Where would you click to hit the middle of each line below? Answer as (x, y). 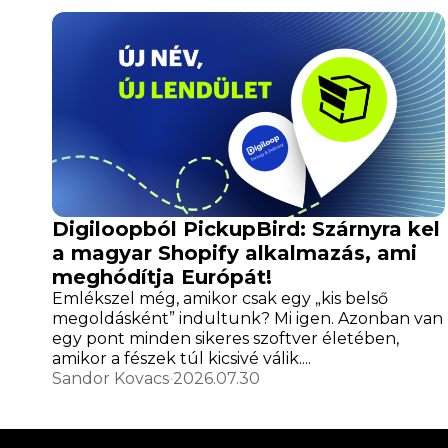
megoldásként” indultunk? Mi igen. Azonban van (247, 319)
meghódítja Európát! (162, 277)
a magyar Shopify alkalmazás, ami (234, 253)
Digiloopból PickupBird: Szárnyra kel (246, 229)
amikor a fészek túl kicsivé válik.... (181, 359)
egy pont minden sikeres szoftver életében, (225, 339)
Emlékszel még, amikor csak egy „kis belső (220, 299)
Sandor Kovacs (110, 379)
